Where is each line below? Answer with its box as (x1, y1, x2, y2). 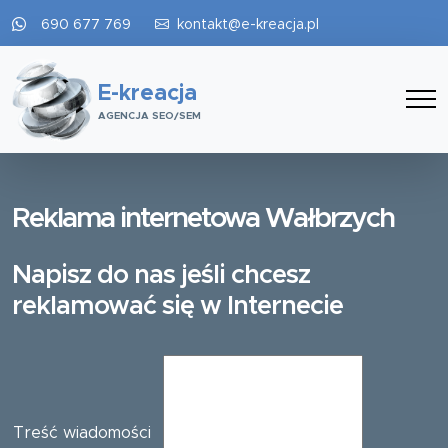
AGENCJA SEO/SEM (98, 110, 201, 121)
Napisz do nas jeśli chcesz (12, 262, 310, 288)
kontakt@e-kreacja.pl (177, 18, 319, 32)
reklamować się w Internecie (12, 293, 343, 319)
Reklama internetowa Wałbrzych (12, 205, 394, 233)
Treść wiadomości (13, 425, 161, 441)
